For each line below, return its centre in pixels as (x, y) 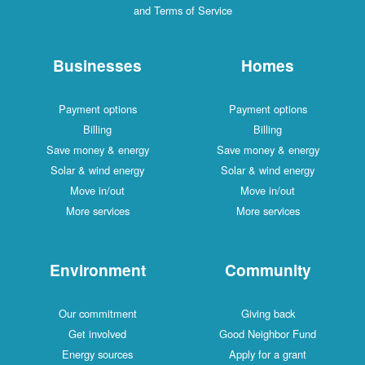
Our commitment (97, 313)
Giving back (268, 313)
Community (268, 269)
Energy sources (97, 354)
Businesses (97, 65)
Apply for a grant (268, 354)
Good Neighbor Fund (268, 333)
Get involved (97, 333)
